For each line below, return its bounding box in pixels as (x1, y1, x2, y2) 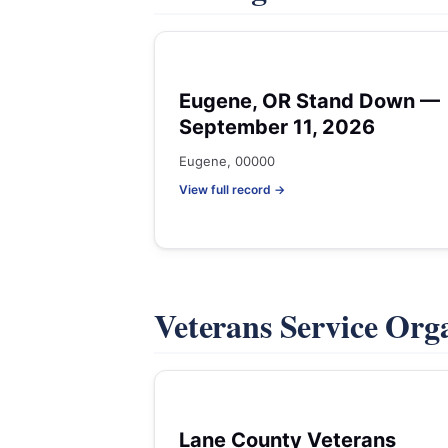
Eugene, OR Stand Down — (179, 89, 440, 113)
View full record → (179, 182, 285, 197)
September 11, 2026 (179, 115, 375, 139)
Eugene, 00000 (179, 153, 275, 169)
